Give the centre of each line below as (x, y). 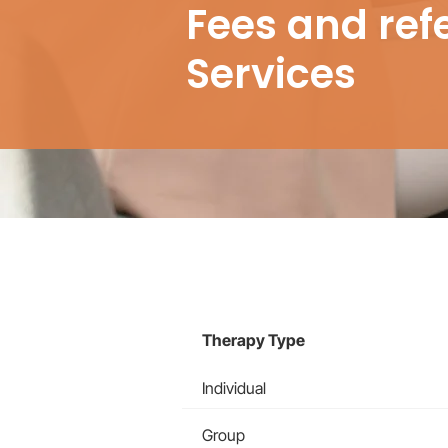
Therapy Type (253, 340)
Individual (234, 388)
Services (271, 74)
